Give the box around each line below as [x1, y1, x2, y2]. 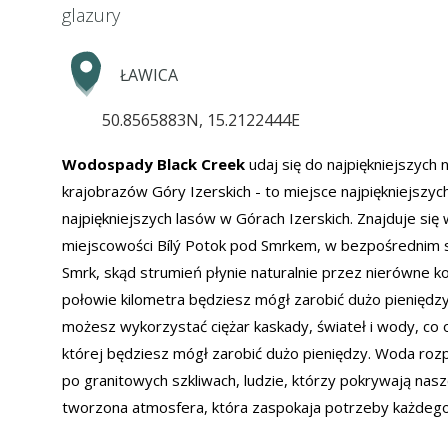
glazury [62, 3, 120, 28]
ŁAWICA [120, 64, 178, 87]
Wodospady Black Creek [62, 154, 249, 175]
